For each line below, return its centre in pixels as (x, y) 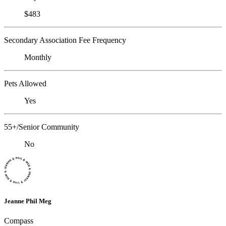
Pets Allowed (25, 83)
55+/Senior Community (42, 127)
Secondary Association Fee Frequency (65, 40)
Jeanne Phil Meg (28, 201)
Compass (19, 221)
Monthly (38, 57)
